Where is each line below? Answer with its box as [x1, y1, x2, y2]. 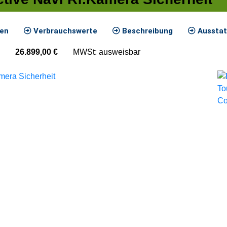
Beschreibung [120, 26, 173, 35]
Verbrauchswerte [31, 26, 97, 35]
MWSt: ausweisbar [73, 47, 140, 56]
